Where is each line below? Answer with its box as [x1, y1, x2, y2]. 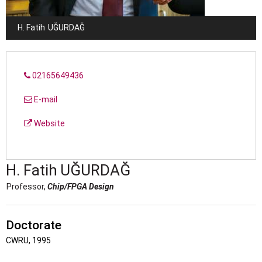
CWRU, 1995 [6, 236, 51, 245]
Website [32, 119, 65, 128]
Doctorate [6, 218, 61, 232]
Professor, [6, 182, 47, 191]
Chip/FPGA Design [47, 182, 114, 191]
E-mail [32, 95, 57, 104]
